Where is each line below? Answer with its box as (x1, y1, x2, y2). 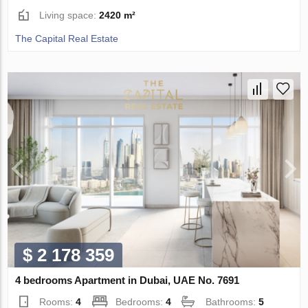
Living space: (39, 10, 100, 21)
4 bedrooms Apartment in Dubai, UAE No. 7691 (15, 274, 240, 286)
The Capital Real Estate (15, 33, 119, 45)
